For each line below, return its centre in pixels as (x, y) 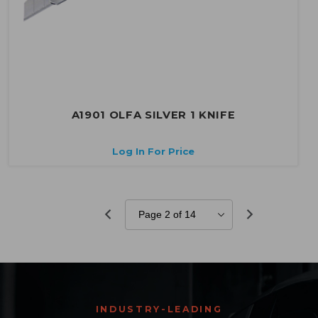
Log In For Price (153, 152)
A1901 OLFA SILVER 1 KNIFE (153, 115)
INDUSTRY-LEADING (159, 309)
